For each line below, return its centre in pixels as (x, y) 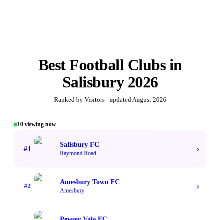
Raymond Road (78, 153)
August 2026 (149, 100)
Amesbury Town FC (90, 182)
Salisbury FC (80, 144)
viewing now (40, 124)
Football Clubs (117, 65)
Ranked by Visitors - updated (93, 100)
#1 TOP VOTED (177, 130)
